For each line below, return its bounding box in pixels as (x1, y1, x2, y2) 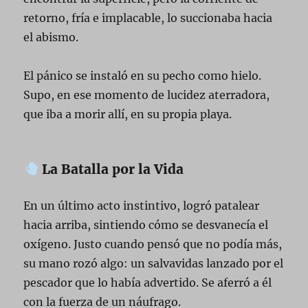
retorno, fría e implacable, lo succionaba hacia (23, 10, 273, 25)
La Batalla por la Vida (38, 161, 184, 178)
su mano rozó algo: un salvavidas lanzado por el (23, 256, 284, 271)
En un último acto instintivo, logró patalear (23, 199, 260, 213)
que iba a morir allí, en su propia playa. (23, 107, 232, 121)
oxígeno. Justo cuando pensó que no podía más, (23, 237, 283, 252)
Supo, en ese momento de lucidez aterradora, (23, 87, 270, 102)
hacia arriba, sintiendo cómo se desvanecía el (23, 218, 269, 232)
